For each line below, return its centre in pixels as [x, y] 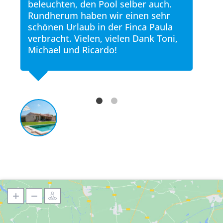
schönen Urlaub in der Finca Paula [100, 27]
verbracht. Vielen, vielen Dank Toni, [103, 38]
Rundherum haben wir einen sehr [99, 15]
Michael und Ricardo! [72, 50]
